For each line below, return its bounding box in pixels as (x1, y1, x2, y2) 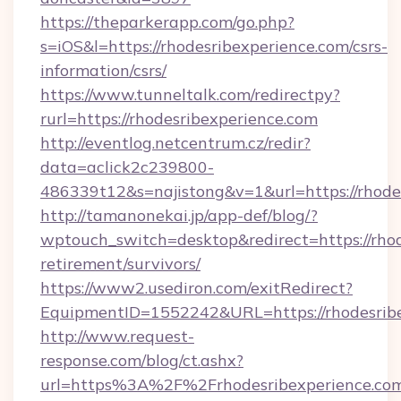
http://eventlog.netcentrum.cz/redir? (40, 132, 311, 153)
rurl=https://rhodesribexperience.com (40, 108, 318, 129)
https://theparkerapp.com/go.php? (40, 12, 294, 32)
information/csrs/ (40, 60, 166, 81)
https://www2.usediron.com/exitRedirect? (40, 277, 353, 298)
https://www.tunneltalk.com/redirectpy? (40, 84, 340, 105)
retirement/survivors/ (40, 253, 200, 274)
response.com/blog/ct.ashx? (40, 350, 243, 371)
